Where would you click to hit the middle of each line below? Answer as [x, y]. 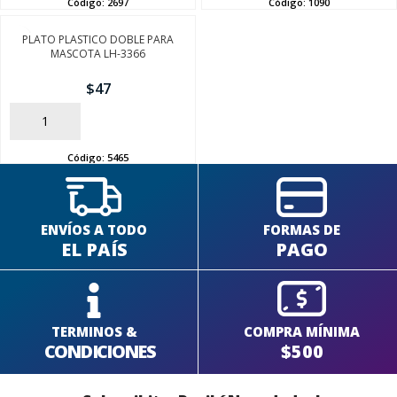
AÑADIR [34, 121]
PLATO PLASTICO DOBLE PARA [98, 39]
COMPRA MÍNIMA [302, 332]
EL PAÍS [94, 250]
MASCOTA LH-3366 [98, 53]
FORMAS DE [302, 230]
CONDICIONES [99, 351]
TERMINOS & [94, 331]
